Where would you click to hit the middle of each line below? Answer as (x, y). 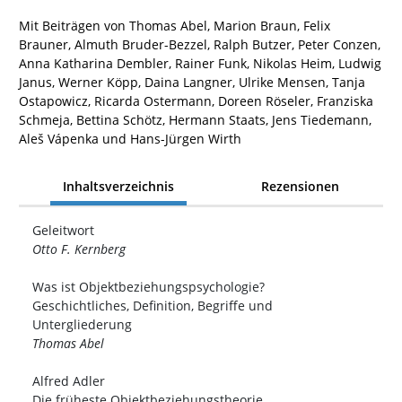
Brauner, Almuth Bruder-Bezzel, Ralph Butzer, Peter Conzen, (200, 45)
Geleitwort (63, 231)
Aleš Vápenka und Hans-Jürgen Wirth (130, 139)
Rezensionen (301, 186)
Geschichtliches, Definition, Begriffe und (153, 306)
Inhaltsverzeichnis (118, 186)
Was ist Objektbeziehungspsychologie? (149, 287)
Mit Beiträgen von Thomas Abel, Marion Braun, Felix (175, 26)
